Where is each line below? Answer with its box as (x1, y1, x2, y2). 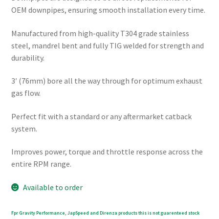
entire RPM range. (11, 159, 71, 169)
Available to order (23, 182, 83, 193)
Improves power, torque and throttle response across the (11, 147, 203, 157)
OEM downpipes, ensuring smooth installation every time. (11, 4, 205, 15)
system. (11, 123, 37, 133)
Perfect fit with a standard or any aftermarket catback (11, 111, 192, 121)
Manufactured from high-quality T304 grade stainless (11, 28, 189, 38)
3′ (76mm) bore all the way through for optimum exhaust (11, 76, 202, 86)
